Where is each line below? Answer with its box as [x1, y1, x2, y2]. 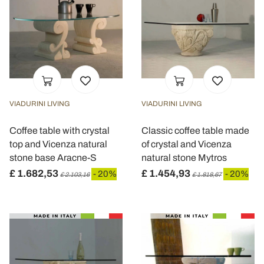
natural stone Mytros [141, 153, 227, 163]
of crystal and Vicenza [141, 139, 232, 149]
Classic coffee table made [141, 126, 249, 136]
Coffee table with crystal [9, 126, 110, 136]
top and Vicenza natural [9, 139, 107, 149]
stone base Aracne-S [9, 153, 97, 163]
